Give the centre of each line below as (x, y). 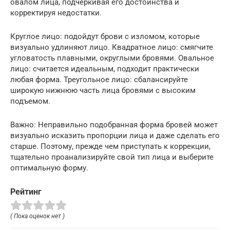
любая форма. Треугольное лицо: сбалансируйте (99, 80)
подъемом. (30, 101)
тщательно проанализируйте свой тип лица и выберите (112, 157)
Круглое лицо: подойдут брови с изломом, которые (105, 36)
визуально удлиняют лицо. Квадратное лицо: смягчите (112, 47)
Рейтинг (26, 192)
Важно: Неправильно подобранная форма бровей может (114, 125)
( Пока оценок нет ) (37, 216)
